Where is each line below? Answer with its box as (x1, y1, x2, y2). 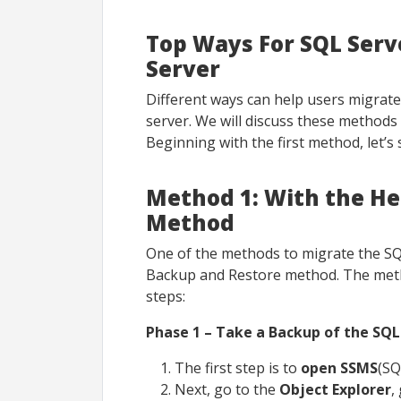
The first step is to (175, 357, 297, 378)
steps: (146, 286, 185, 306)
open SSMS (297, 357, 378, 378)
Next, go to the (175, 379, 279, 399)
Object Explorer (279, 379, 391, 399)
